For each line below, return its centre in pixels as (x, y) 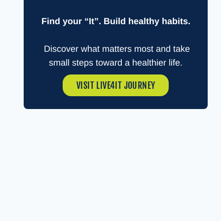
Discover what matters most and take (116, 49)
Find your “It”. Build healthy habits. (116, 21)
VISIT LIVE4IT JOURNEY (116, 86)
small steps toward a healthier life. (116, 63)
